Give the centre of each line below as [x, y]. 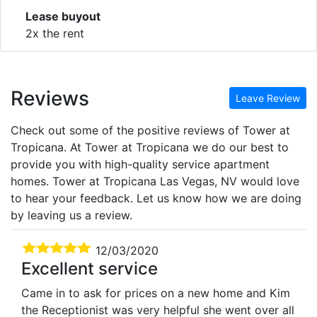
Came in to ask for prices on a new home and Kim [156, 293]
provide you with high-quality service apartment [140, 164]
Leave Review [268, 98]
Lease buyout [63, 16]
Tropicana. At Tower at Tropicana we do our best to [150, 147]
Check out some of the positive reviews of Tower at [150, 130]
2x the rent [55, 33]
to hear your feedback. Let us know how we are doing [156, 198]
